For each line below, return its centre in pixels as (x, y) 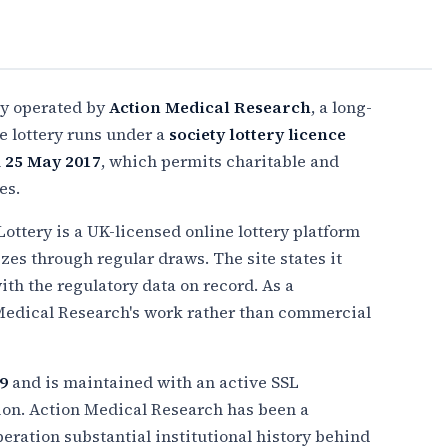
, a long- (341, 106)
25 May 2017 (53, 160)
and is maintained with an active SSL (153, 381)
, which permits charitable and (220, 160)
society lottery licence (257, 133)
